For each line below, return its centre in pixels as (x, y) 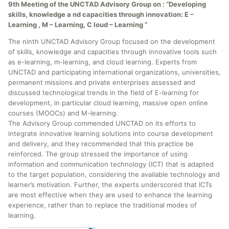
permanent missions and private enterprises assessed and (102, 82)
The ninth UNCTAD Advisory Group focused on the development (112, 41)
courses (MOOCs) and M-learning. (63, 113)
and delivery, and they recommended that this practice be (101, 144)
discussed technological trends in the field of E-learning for (104, 93)
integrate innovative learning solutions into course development (111, 133)
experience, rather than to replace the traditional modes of (102, 205)
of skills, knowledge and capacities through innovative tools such (112, 52)
